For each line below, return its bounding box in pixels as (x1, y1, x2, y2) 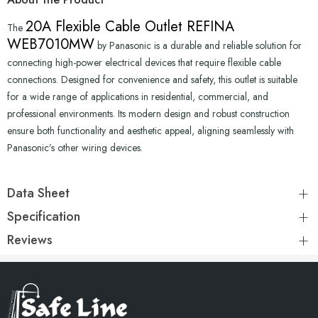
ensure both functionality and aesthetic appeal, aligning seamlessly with (7, 124, 294, 138)
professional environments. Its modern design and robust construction (7, 106, 290, 121)
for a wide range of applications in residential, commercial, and (7, 89, 268, 104)
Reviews (7, 230, 53, 249)
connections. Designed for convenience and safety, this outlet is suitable (7, 72, 297, 87)
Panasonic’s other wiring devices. (7, 141, 143, 155)
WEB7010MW (7, 34, 94, 55)
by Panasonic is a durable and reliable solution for (94, 38, 302, 53)
